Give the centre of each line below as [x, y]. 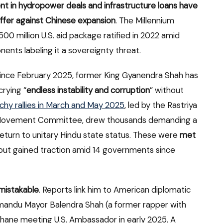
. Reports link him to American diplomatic [115, 189]
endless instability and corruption [88, 90]
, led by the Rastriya [161, 105]
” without [167, 90]
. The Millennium [145, 20]
